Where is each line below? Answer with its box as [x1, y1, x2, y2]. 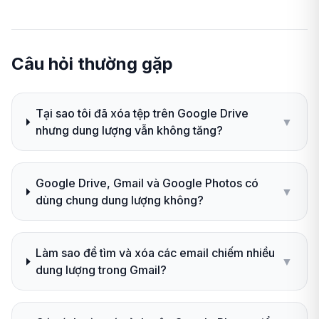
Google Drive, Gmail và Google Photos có [35, 176, 258, 191]
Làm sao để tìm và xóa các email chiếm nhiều [36, 246, 276, 261]
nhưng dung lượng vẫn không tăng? [35, 123, 223, 138]
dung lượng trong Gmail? [36, 263, 167, 278]
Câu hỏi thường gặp [11, 53, 173, 75]
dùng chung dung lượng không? [35, 193, 204, 208]
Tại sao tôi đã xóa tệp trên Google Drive [35, 106, 249, 121]
